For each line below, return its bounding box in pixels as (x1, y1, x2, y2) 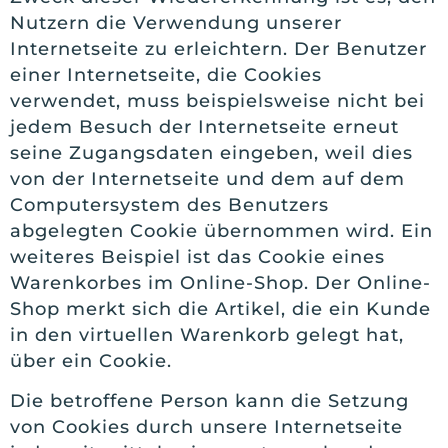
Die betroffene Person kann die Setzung (10, 390, 409, 413)
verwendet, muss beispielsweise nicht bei (10, 89, 425, 112)
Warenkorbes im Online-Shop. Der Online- (10, 271, 431, 294)
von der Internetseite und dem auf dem (10, 167, 405, 190)
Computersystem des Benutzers (10, 193, 329, 216)
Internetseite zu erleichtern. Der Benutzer (10, 37, 427, 60)
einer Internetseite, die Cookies (10, 63, 322, 86)
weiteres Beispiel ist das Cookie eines (10, 245, 385, 268)
